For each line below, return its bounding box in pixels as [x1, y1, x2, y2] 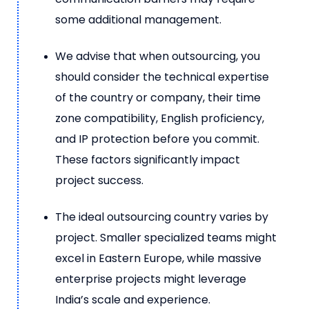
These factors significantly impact [55, 151, 240, 168]
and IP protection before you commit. [55, 130, 259, 147]
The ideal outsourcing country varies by [55, 208, 268, 225]
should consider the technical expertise [55, 68, 269, 85]
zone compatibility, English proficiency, [55, 110, 264, 126]
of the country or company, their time [55, 89, 261, 106]
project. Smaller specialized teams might [55, 229, 277, 246]
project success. [55, 172, 143, 188]
